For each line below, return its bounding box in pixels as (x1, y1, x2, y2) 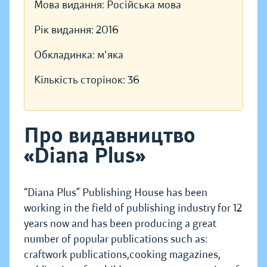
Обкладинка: (34, 48, 97, 62)
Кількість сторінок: (34, 73, 128, 87)
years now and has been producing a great (24, 217, 216, 231)
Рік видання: (34, 23, 96, 37)
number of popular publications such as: (24, 232, 207, 246)
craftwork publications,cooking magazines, (24, 248, 221, 262)
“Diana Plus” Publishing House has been (24, 186, 207, 200)
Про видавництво (24, 122, 195, 149)
